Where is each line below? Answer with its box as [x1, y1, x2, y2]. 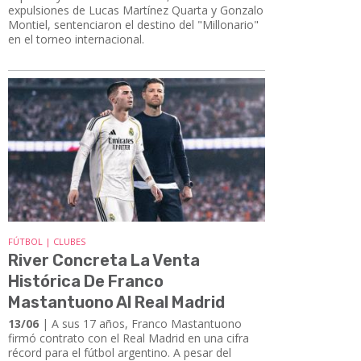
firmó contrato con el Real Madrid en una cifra [8, 330, 249, 346]
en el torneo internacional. [8, 31, 144, 47]
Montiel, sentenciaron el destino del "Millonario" [8, 16, 259, 32]
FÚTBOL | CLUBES [8, 235, 85, 248]
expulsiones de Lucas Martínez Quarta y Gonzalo [8, 2, 263, 18]
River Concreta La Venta [8, 251, 200, 271]
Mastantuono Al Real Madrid [8, 293, 225, 313]
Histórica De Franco [8, 272, 164, 292]
